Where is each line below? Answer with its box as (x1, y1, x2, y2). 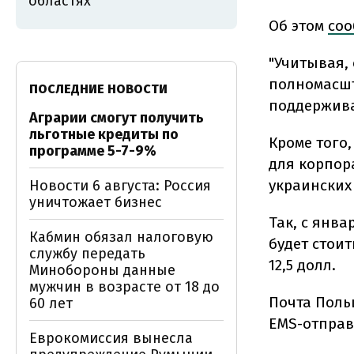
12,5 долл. (269, 256, 336, 274)
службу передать (29, 245, 145, 262)
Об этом (269, 17, 328, 35)
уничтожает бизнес (29, 194, 162, 211)
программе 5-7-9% (29, 142, 156, 160)
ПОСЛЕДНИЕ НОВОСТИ (29, 81, 168, 96)
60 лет (29, 295, 73, 312)
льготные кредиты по (29, 126, 179, 143)
